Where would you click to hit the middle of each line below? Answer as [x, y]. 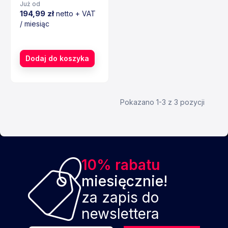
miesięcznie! [124, 181]
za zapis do [120, 197]
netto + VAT [76, 13]
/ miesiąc [35, 24]
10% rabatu [121, 165]
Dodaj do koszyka [57, 58]
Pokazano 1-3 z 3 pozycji [162, 102]
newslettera [120, 214]
